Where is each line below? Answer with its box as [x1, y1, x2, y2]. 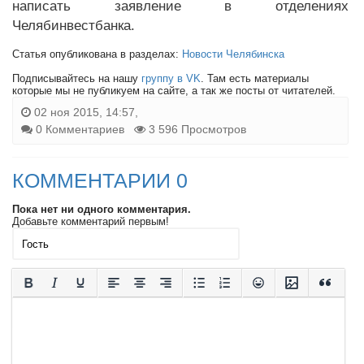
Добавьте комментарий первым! [12, 215, 169, 228]
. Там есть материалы [201, 72, 309, 85]
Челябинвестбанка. [12, 18, 135, 34]
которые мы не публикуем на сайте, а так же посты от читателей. [12, 84, 336, 97]
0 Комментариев [36, 123, 124, 136]
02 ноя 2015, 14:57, [31, 106, 138, 119]
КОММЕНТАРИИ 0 [12, 169, 188, 193]
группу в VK [141, 72, 201, 85]
